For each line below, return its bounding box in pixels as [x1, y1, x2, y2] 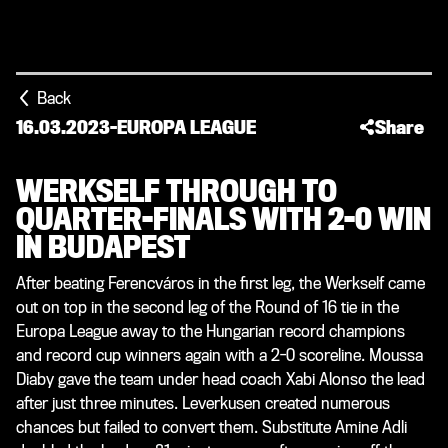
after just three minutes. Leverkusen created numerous [16, 394, 390, 413]
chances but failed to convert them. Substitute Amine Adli [16, 418, 407, 437]
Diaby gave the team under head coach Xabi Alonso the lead [16, 370, 425, 389]
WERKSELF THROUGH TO [16, 175, 337, 209]
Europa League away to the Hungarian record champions [16, 322, 405, 341]
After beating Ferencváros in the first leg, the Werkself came [16, 274, 425, 293]
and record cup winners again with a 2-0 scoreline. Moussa [16, 346, 423, 365]
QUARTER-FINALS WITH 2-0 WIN [16, 203, 431, 237]
